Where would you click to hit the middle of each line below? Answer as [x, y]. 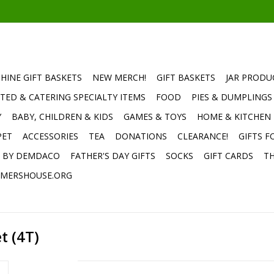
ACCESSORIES [50, 136]
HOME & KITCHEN [234, 117]
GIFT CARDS [228, 156]
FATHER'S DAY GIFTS [113, 156]
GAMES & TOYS [155, 117]
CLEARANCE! [203, 136]
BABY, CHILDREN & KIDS [62, 117]
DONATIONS [141, 136]
